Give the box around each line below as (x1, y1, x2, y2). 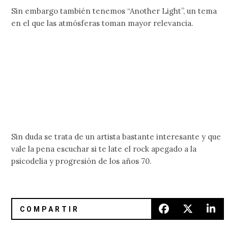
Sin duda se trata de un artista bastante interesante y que (11, 131, 221, 141)
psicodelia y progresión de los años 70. (11, 156, 152, 166)
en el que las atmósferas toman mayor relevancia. (11, 18, 194, 28)
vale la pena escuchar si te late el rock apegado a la (11, 144, 197, 154)
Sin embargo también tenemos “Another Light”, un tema (11, 6, 217, 16)
